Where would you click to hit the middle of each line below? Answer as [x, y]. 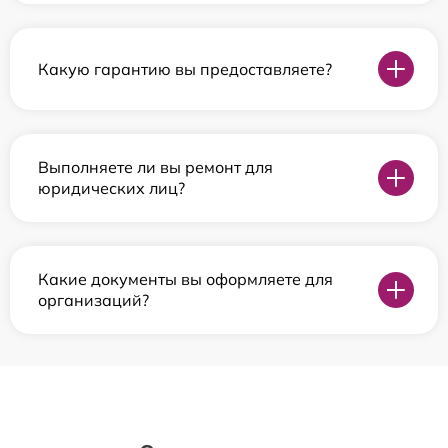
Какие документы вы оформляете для [185, 279]
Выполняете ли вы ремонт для [155, 167]
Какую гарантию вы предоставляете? [185, 68]
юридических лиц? [111, 188]
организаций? [93, 300]
